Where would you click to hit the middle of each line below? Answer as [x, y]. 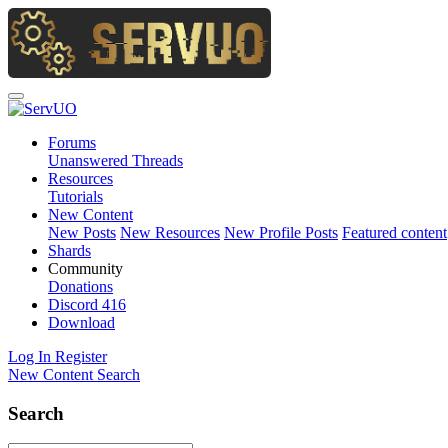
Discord [75, 304]
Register [81, 356]
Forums [72, 142]
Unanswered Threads [115, 160]
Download [81, 322]
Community [85, 268]
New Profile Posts [281, 232]
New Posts [82, 232]
